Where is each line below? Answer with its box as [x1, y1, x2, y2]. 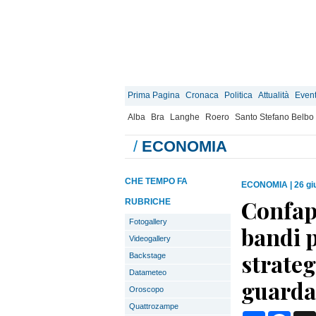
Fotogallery [129, 217, 167, 226]
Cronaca [186, 90, 219, 100]
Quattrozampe [129, 302, 178, 310]
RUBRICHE [125, 197, 171, 207]
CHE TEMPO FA [125, 176, 188, 186]
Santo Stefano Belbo [235, 112, 314, 122]
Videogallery [129, 234, 171, 243]
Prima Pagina [128, 90, 180, 100]
